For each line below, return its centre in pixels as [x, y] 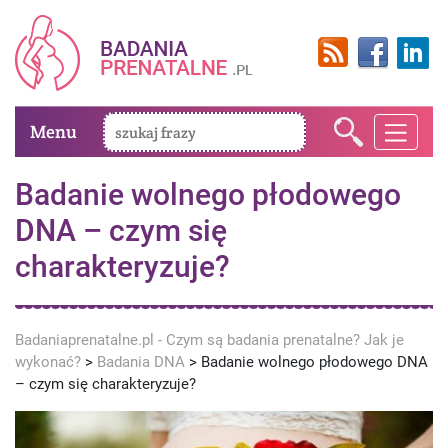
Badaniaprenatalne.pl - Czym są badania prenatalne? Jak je [209, 340]
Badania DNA [141, 362]
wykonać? [48, 362]
